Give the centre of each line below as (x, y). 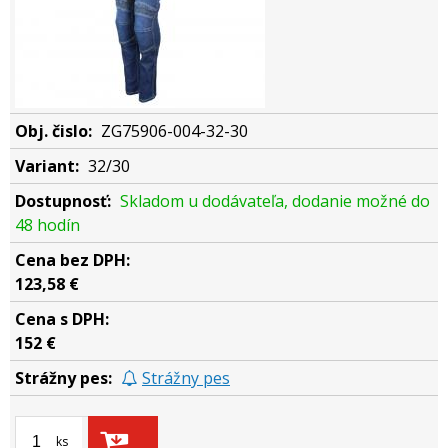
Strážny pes (186, 377)
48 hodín (47, 224)
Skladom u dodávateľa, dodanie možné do (275, 200)
